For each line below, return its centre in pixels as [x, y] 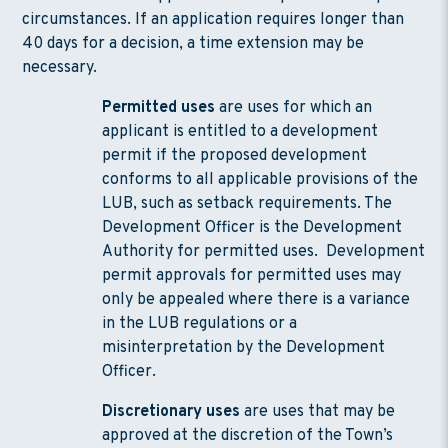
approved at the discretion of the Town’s [248, 435]
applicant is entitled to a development [240, 131]
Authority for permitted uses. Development [264, 251]
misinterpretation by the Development [244, 347]
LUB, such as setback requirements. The [247, 203]
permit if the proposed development [235, 155]
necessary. [62, 67]
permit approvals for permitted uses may [252, 275]
